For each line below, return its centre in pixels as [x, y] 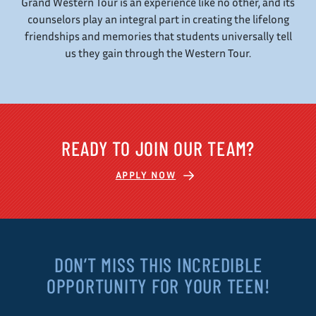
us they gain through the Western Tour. [158, 53]
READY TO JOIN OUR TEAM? [158, 148]
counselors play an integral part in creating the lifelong [158, 19]
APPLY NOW [146, 175]
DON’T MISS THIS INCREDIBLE [158, 264]
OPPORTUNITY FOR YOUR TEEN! [158, 285]
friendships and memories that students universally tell [158, 36]
